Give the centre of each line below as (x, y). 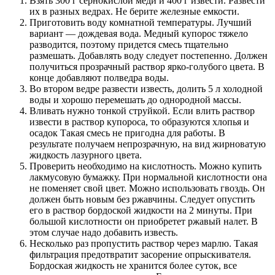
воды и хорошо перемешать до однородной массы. (135, 100)
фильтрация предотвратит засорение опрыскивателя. (140, 255)
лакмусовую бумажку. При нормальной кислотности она (148, 177)
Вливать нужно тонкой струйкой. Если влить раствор (142, 111)
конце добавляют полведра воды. (99, 78)
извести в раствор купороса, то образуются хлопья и (139, 122)
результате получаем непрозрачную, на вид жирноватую (148, 144)
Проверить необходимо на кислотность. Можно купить (145, 166)
